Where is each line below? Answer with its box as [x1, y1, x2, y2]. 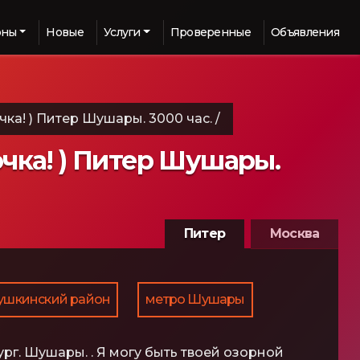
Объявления [271, 25, 339, 39]
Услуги [103, 25, 141, 39]
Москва [269, 226, 320, 241]
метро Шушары [145, 292, 245, 307]
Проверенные [170, 25, 251, 39]
